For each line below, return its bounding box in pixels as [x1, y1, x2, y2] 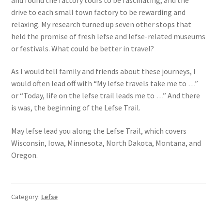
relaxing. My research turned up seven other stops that [11, 19, 191, 29]
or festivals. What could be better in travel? [11, 43, 154, 53]
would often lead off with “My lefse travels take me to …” [11, 78, 198, 89]
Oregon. [11, 150, 38, 160]
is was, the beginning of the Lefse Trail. [11, 103, 140, 113]
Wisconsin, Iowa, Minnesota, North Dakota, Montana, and [11, 138, 201, 148]
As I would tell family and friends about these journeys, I [11, 66, 196, 77]
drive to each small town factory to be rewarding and [11, 7, 186, 17]
